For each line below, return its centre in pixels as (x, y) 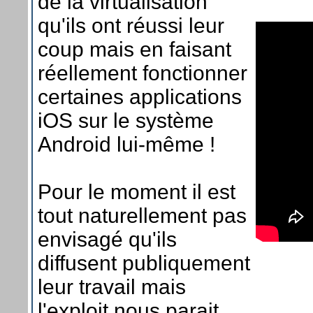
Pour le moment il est (137, 191)
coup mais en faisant (134, 49)
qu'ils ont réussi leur (131, 25)
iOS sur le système (126, 120)
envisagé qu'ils (107, 239)
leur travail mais (112, 286)
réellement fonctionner (143, 73)
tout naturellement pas (142, 215)
